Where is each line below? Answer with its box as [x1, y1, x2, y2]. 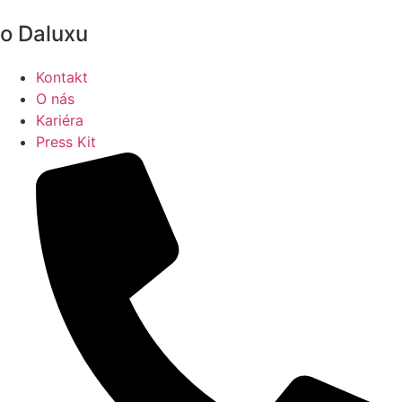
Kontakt [36, 68, 88, 87]
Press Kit [36, 133, 96, 152]
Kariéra [36, 111, 83, 130]
